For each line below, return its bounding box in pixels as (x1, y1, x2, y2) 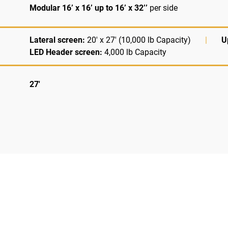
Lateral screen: (30, 35, 85, 45)
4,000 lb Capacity (102, 47, 166, 57)
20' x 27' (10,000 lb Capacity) (85, 35, 193, 45)
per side (148, 3, 178, 13)
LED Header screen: (30, 47, 102, 57)
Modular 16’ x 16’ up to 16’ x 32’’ (30, 3, 148, 13)
